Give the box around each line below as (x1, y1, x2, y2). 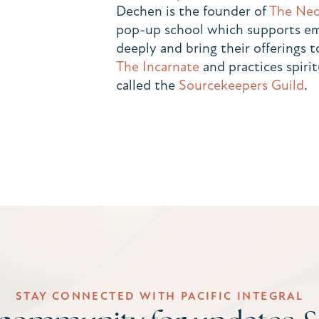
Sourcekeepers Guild (178, 76, 304, 94)
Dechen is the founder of (115, 2, 269, 20)
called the (115, 76, 179, 94)
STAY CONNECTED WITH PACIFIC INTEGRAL (15, 289, 304, 303)
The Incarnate (115, 58, 199, 75)
